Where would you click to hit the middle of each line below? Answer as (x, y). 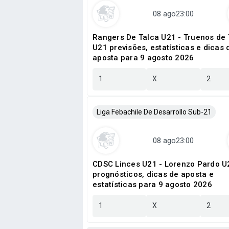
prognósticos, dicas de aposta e (153, 174)
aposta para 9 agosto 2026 (143, 58)
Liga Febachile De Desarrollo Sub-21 (154, 112)
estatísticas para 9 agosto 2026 (152, 185)
